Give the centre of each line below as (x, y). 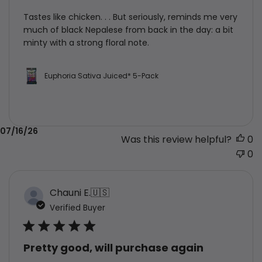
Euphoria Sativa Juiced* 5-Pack (101, 75)
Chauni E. (70, 192)
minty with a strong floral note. (86, 42)
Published (237, 131)
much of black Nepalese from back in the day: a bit (128, 30)
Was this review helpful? (176, 139)
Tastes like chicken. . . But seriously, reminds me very (130, 17)
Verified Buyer (77, 208)
